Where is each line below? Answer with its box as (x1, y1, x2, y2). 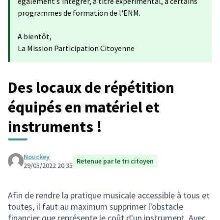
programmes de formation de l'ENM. (18, 8, 140, 18)
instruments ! (8, 117, 102, 137)
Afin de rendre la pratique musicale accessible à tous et (8, 190, 210, 201)
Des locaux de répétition (8, 78, 174, 97)
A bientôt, (18, 31, 52, 41)
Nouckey (24, 152, 50, 161)
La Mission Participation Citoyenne (18, 43, 135, 53)
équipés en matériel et (8, 97, 160, 117)
